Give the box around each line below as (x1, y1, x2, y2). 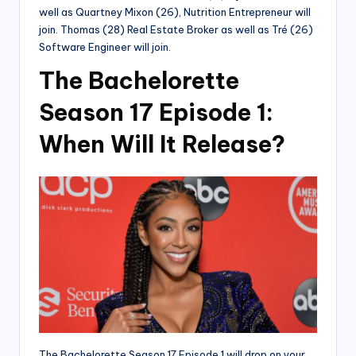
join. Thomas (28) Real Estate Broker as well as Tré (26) (39, 23, 313, 37)
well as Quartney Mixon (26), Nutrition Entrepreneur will (39, 6, 311, 19)
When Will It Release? (39, 130, 285, 160)
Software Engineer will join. (39, 41, 171, 54)
